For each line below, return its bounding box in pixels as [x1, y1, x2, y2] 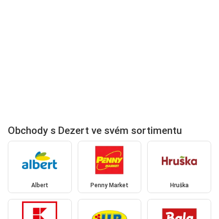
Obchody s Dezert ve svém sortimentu [8, 124, 182, 136]
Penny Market [90, 182, 129, 189]
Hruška [170, 182, 189, 189]
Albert [31, 182, 48, 189]
